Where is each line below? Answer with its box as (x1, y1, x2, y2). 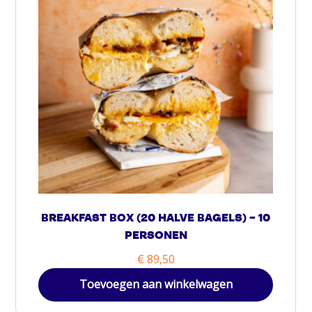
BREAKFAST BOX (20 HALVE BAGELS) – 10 (41, 213, 271, 225)
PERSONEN (124, 231, 187, 242)
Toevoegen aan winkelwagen (79, 276, 233, 292)
